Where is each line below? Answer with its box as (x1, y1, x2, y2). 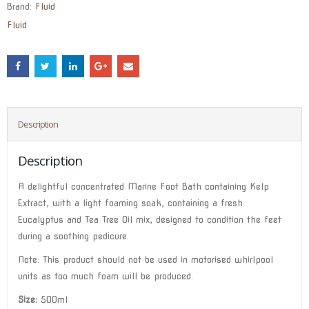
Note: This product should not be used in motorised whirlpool (18, 254, 273, 265)
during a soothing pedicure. (18, 230, 129, 241)
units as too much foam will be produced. (18, 270, 193, 281)
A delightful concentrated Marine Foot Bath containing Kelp (18, 181, 269, 192)
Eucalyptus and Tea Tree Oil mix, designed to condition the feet (18, 214, 281, 225)
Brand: (7, 1, 35, 12)
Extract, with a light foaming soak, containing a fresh (18, 197, 243, 208)
